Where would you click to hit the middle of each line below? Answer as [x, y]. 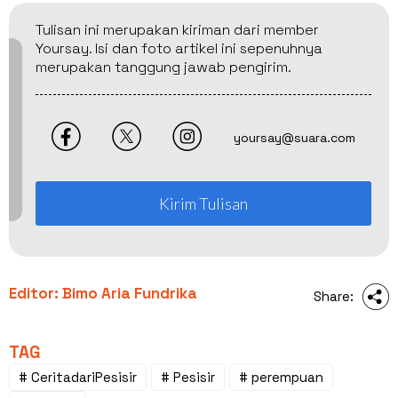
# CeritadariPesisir [78, 377]
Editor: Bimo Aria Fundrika [103, 293]
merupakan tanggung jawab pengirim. [163, 67]
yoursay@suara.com [295, 138]
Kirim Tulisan [203, 203]
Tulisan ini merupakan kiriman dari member [177, 29]
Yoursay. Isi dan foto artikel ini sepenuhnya [179, 48]
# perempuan [281, 377]
